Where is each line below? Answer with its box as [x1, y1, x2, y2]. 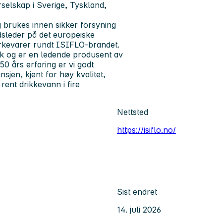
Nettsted [117, 107, 148, 117]
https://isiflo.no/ [117, 125, 176, 135]
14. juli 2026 [117, 204, 161, 215]
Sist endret [117, 186, 157, 197]
